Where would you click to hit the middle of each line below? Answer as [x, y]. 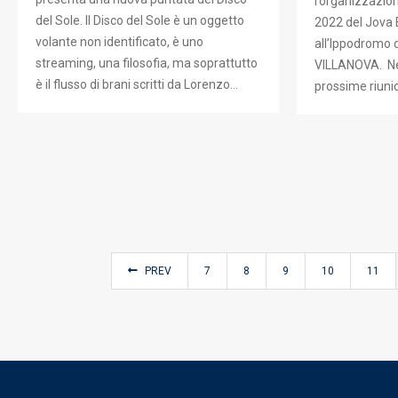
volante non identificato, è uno [119, 42]
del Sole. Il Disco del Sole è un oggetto [140, 21]
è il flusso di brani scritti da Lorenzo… [137, 85]
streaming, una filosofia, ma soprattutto [147, 64]
